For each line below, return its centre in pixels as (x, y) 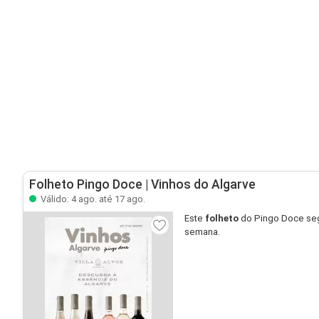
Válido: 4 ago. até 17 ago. (92, 199)
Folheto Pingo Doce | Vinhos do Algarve (142, 184)
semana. (202, 232)
